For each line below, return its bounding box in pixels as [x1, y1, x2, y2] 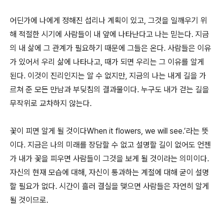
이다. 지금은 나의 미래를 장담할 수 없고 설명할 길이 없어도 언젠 [10, 140, 211, 149]
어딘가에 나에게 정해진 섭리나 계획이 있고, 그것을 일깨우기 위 [10, 16, 207, 25]
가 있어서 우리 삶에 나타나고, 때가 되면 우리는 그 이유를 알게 [10, 57, 204, 67]
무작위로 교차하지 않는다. [10, 99, 92, 108]
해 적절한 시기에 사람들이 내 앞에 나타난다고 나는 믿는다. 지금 [10, 30, 209, 39]
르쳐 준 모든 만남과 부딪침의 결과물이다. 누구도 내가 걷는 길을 [10, 85, 209, 94]
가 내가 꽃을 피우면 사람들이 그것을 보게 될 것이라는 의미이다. [10, 154, 209, 163]
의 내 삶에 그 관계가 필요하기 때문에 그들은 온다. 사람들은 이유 [10, 43, 211, 53]
